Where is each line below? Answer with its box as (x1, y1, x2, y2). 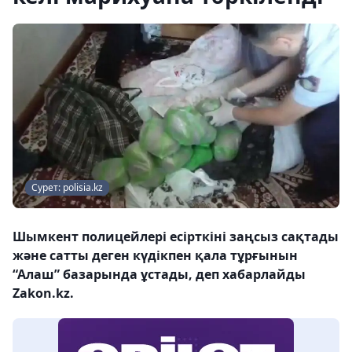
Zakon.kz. (13, 284, 74, 302)
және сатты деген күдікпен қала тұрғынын (13, 246, 298, 264)
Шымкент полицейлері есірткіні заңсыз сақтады (13, 227, 339, 245)
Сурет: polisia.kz (31, 180, 103, 194)
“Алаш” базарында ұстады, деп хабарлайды (13, 265, 306, 283)
